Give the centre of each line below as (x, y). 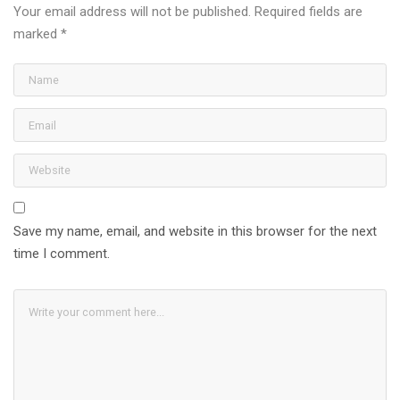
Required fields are (308, 11)
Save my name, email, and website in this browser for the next (195, 232)
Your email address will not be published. (132, 11)
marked (37, 33)
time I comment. (62, 254)
